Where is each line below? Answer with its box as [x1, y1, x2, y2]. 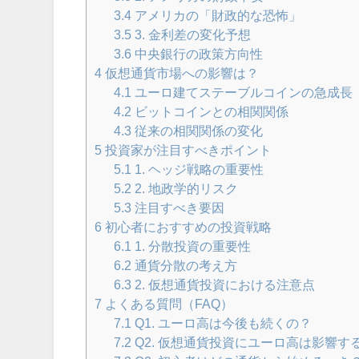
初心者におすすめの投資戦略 [102, 220, 272, 234]
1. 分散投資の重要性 [131, 240, 252, 253]
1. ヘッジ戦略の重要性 [131, 163, 264, 176]
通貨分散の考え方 [131, 259, 238, 272]
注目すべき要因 [131, 201, 225, 215]
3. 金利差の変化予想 [131, 28, 252, 42]
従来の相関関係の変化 [131, 124, 264, 138]
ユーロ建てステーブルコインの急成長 [131, 86, 353, 99]
